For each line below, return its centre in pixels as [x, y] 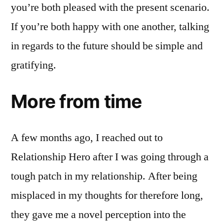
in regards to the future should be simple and [107, 46]
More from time [76, 101]
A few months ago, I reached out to [87, 137]
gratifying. [34, 65]
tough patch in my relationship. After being [104, 176]
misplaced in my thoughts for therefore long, [107, 195]
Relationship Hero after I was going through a [110, 157]
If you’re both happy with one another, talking [110, 26]
